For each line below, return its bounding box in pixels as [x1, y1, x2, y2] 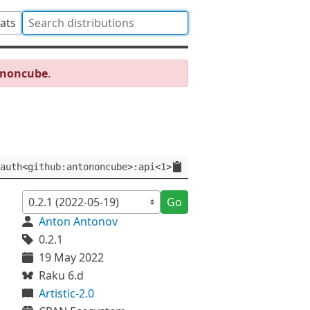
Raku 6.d [39, 268, 84, 283]
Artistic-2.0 [39, 286, 94, 301]
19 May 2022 [39, 250, 104, 265]
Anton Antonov [39, 214, 118, 229]
